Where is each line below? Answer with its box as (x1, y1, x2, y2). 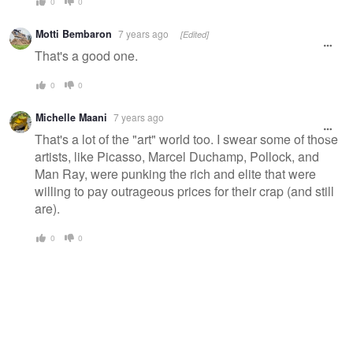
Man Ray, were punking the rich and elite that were (35, 165, 316, 184)
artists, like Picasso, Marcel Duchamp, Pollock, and (35, 147, 319, 166)
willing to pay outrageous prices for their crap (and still (35, 182, 334, 201)
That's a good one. (35, 46, 138, 65)
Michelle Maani (35, 110, 107, 124)
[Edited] (180, 28, 209, 40)
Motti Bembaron (35, 26, 112, 41)
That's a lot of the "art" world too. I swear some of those (35, 130, 338, 149)
